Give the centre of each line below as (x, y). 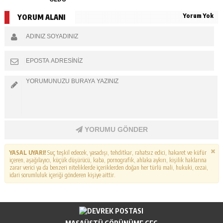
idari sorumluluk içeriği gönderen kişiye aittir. (62, 175)
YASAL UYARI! (27, 152)
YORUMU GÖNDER (115, 130)
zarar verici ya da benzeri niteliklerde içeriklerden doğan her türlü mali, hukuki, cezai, (109, 167)
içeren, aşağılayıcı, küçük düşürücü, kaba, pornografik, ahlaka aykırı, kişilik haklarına (108, 160)
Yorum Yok (199, 16)
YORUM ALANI (41, 17)
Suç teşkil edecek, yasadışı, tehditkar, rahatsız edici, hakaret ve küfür (126, 152)
